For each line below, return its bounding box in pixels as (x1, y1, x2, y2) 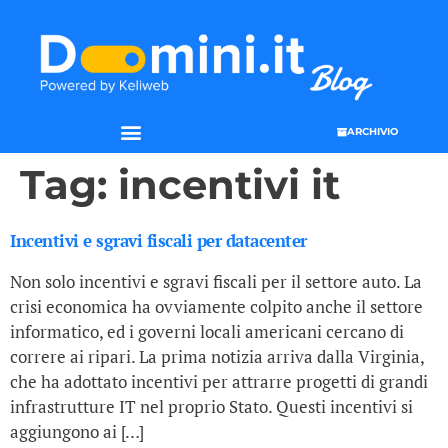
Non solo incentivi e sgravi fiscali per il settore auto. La (10, 270, 422, 294)
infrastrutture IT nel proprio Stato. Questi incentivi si (10, 395, 413, 419)
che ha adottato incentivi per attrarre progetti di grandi (10, 370, 428, 394)
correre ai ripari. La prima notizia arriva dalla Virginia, (10, 345, 424, 369)
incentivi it (118, 160, 340, 210)
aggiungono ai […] (10, 420, 144, 444)
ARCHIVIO (347, 124, 398, 138)
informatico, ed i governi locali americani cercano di (10, 320, 404, 344)
